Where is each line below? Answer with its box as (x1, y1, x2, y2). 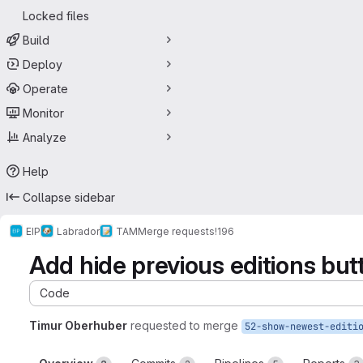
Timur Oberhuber (29, 318, 127, 332)
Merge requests (138, 224, 215, 237)
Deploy (23, 57, 62, 71)
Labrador (57, 224, 100, 237)
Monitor (23, 105, 64, 120)
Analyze (23, 130, 66, 144)
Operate (23, 81, 68, 96)
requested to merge (130, 318, 238, 332)
